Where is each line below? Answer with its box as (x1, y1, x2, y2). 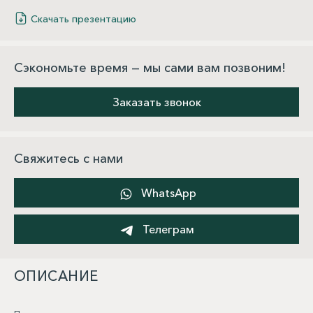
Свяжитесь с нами (14, 150, 123, 166)
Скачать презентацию (31, 12, 136, 25)
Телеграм (140, 221, 194, 236)
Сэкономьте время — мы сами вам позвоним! (14, 59, 286, 75)
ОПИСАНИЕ (14, 267, 99, 284)
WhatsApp (138, 185, 196, 200)
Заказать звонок (112, 94, 201, 109)
